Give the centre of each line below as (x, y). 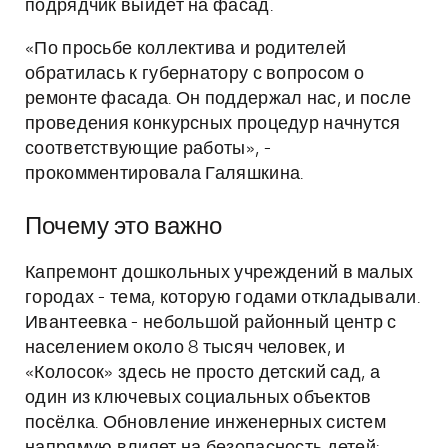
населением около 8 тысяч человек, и (185, 348)
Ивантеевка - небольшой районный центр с (211, 323)
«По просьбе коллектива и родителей (186, 49)
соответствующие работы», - (148, 149)
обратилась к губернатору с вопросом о (195, 74)
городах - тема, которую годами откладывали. (222, 298)
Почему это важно (123, 227)
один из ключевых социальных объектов (198, 398)
